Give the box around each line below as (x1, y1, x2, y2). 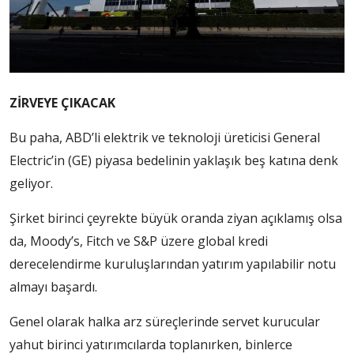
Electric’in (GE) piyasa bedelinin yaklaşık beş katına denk (9, 151, 338, 169)
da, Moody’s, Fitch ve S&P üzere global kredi (9, 232, 268, 250)
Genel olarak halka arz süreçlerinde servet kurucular (9, 312, 320, 330)
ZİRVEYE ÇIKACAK (9, 93, 115, 111)
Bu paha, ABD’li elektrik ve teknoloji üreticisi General (9, 128, 320, 146)
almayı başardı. (9, 277, 97, 296)
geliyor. (9, 174, 53, 192)
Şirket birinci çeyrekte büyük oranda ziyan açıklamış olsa (9, 209, 342, 227)
